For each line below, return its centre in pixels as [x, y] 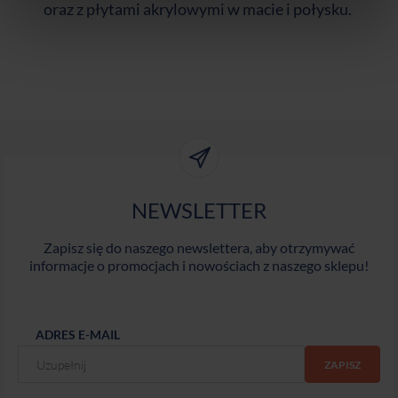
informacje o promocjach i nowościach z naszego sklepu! [199, 266]
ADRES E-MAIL [78, 335]
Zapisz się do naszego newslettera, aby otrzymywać [199, 248]
